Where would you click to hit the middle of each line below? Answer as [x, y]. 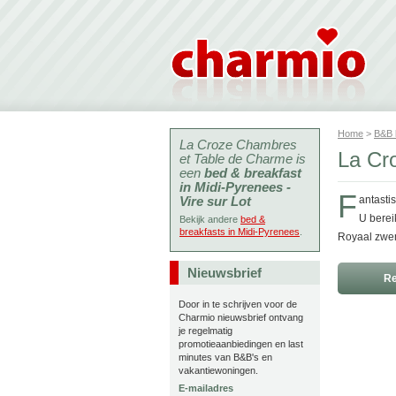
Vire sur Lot [215, 201]
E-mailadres [206, 388]
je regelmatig [206, 331]
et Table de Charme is [243, 159]
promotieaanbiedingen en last [241, 344]
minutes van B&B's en [225, 357]
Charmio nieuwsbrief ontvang [241, 317]
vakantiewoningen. [218, 370]
